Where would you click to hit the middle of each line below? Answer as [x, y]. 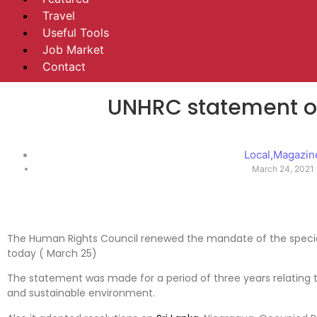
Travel [59, 16]
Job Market [73, 50]
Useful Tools [76, 33]
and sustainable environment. [81, 293]
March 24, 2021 [283, 169]
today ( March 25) [52, 253]
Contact [64, 67]
